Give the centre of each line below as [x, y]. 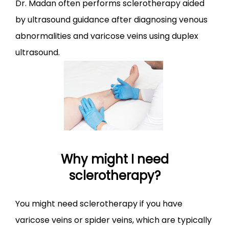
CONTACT [55, 26]
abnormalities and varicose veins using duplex [107, 36]
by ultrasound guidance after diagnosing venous [111, 20]
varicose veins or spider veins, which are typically [113, 220]
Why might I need [114, 159]
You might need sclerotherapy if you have [99, 203]
